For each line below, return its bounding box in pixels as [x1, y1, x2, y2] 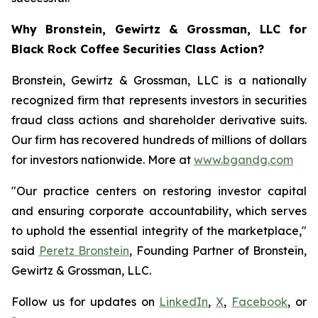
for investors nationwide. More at [11, 153, 194, 167]
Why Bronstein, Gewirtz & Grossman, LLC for [11, 22, 307, 36]
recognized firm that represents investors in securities [11, 93, 307, 107]
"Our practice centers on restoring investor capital [11, 184, 307, 198]
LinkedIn [159, 295, 209, 309]
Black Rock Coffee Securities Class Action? [11, 42, 264, 56]
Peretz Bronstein [38, 243, 129, 258]
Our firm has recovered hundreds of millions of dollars [11, 133, 307, 147]
